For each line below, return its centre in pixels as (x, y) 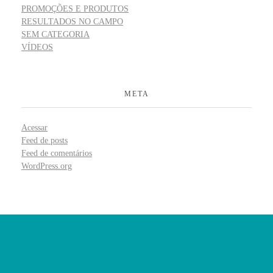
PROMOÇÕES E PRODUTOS (75, 9)
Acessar (34, 128)
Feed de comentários (57, 154)
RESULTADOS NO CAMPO (72, 21)
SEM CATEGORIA (55, 34)
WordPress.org (47, 166)
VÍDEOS (37, 47)
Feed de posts (44, 141)
